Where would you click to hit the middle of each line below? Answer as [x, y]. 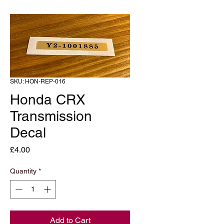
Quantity [23, 171]
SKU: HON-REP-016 [38, 81]
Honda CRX [48, 99]
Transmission [51, 116]
